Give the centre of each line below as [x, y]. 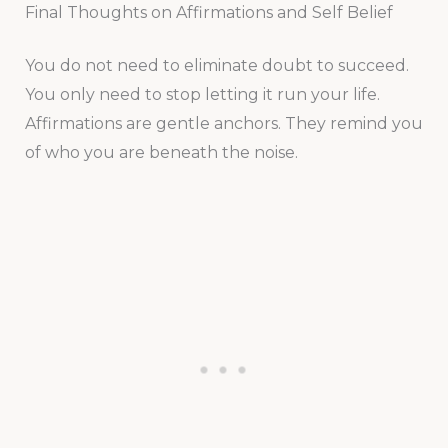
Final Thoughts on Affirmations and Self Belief [208, 12]
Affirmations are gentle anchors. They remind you [223, 123]
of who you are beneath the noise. [161, 152]
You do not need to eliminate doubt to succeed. [216, 65]
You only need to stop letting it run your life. [202, 94]
